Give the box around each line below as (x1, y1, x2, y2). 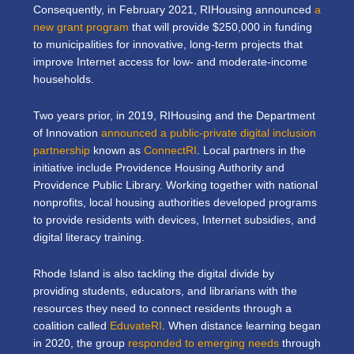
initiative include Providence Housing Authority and (33, 161, 284, 174)
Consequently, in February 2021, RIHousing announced (33, 3, 311, 16)
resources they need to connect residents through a (33, 302, 292, 314)
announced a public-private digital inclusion (101, 126, 316, 139)
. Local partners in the (197, 144, 306, 156)
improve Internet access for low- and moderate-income (33, 55, 307, 68)
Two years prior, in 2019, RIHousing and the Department (33, 109, 315, 122)
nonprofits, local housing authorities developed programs (33, 196, 317, 209)
